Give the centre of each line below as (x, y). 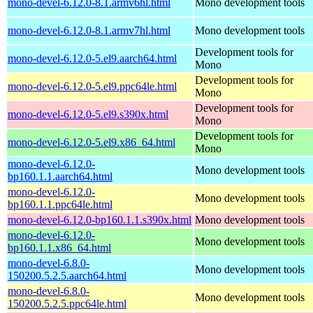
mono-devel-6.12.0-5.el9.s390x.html (88, 114)
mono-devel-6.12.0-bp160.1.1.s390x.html (100, 219)
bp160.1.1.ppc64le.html (60, 204)
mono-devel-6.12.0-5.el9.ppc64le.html (92, 86)
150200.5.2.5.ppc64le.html (67, 303)
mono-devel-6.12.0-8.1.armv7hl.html (89, 30)
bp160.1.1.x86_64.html (59, 247)
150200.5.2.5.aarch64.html (67, 275)
